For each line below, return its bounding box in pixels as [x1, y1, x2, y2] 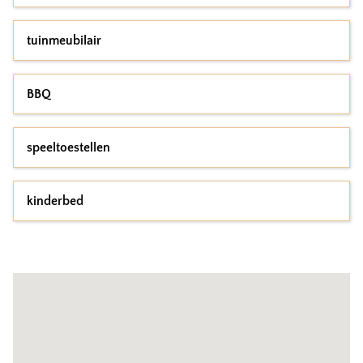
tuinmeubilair [27, 33, 101, 48]
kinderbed [27, 194, 83, 208]
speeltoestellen [27, 140, 110, 155]
